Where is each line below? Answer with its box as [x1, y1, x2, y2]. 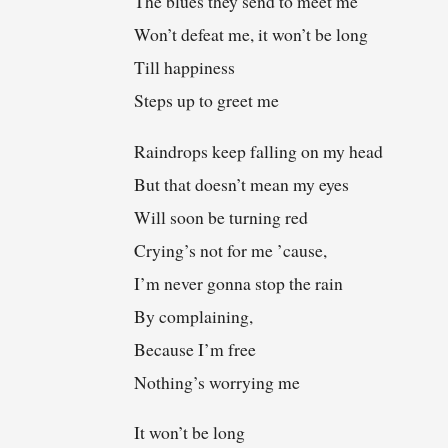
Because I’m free [134, 336, 257, 361]
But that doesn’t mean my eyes [134, 171, 350, 196]
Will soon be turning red [134, 204, 309, 229]
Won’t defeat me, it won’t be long [134, 22, 369, 47]
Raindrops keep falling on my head [134, 138, 384, 163]
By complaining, [134, 303, 254, 328]
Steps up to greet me [134, 88, 280, 113]
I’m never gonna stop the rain [134, 270, 344, 295]
